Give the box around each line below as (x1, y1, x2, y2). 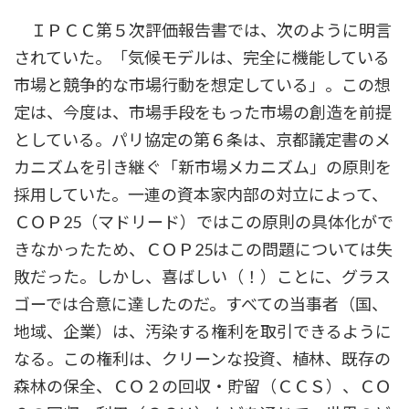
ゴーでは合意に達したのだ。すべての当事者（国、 (14, 294, 388, 315)
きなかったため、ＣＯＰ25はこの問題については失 (14, 239, 393, 260)
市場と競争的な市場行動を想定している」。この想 (14, 75, 391, 96)
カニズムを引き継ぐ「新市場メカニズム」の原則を (14, 157, 392, 178)
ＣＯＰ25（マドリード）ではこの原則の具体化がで (14, 212, 393, 233)
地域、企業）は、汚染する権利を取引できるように (14, 321, 392, 342)
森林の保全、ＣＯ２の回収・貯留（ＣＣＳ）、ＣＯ (14, 376, 392, 397)
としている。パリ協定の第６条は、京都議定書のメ (14, 130, 391, 151)
